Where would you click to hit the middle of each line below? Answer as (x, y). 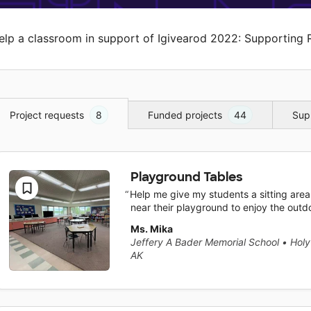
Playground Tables (186, 177)
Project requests (47, 115)
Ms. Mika (151, 229)
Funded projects (185, 115)
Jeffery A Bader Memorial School (204, 242)
